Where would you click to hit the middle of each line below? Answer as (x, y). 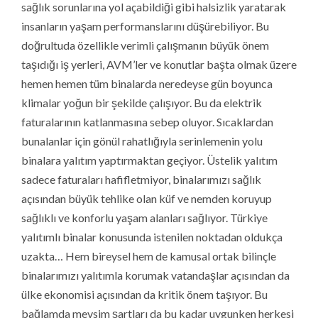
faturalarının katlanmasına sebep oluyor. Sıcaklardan (147, 121)
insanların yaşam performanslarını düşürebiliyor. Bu (145, 26)
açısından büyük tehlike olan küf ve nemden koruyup (147, 198)
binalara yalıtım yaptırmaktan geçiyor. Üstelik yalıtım (149, 160)
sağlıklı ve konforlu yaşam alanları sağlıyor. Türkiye (144, 217)
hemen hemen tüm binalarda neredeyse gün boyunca (147, 83)
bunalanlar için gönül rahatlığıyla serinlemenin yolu (142, 141)
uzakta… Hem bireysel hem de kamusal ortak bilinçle (149, 256)
